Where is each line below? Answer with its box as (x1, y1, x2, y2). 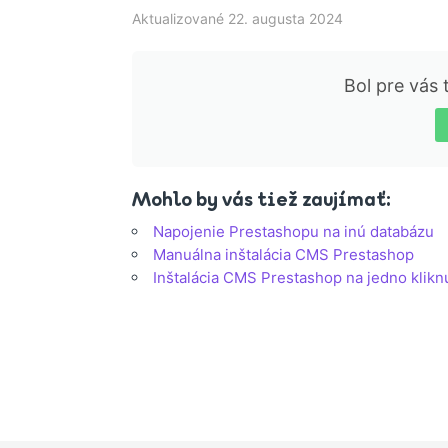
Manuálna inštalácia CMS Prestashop (153, 245, 414, 265)
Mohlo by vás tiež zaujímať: (132, 186, 391, 212)
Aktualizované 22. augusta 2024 (132, 10, 343, 28)
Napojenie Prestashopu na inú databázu (153, 222, 434, 242)
